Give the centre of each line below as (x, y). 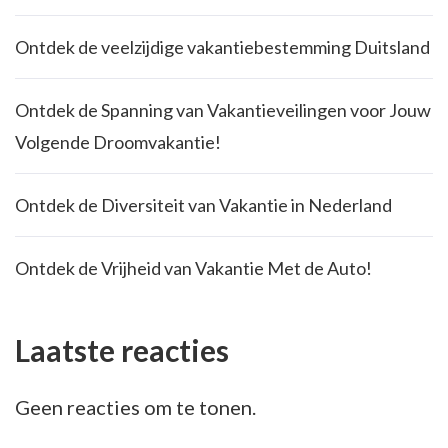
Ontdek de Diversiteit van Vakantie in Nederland (203, 205)
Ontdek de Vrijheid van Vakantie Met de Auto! (193, 268)
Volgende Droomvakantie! (118, 142)
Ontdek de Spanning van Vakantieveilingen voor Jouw (223, 110)
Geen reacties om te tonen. (135, 406)
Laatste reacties (122, 350)
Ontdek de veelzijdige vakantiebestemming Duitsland (222, 47)
